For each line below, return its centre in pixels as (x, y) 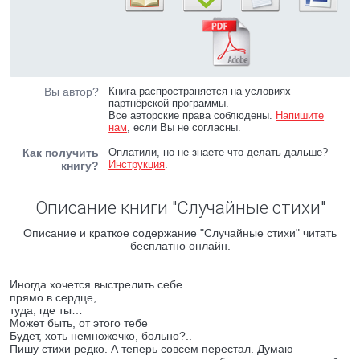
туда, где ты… (46, 310)
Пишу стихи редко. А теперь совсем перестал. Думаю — (159, 349)
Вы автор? (72, 92)
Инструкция (137, 164)
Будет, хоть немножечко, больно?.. (101, 336)
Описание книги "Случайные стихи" (180, 208)
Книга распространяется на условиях (200, 91)
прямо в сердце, (53, 297)
